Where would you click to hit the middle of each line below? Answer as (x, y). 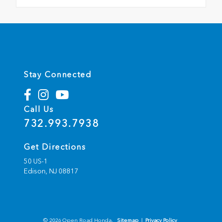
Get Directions (55, 147)
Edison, (36, 171)
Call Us (39, 110)
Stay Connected (58, 75)
